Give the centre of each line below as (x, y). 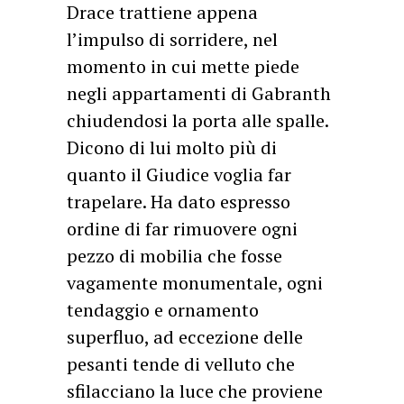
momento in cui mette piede (183, 66)
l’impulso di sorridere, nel (172, 39)
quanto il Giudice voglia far (179, 174)
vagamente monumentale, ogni (195, 283)
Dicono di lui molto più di (172, 147)
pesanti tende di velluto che (181, 364)
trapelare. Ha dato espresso (179, 202)
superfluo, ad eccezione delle (185, 337)
